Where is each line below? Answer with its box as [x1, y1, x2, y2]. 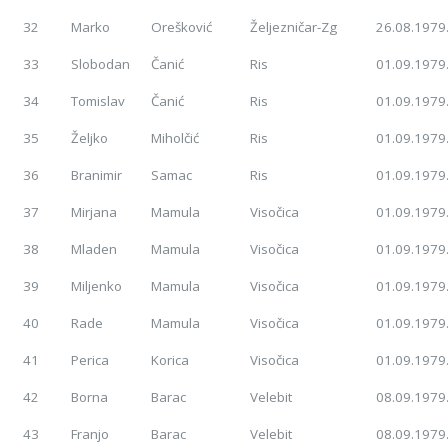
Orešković [151, 18, 213, 37]
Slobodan [71, 55, 131, 74]
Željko [71, 129, 109, 148]
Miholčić [151, 129, 200, 148]
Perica [71, 351, 110, 370]
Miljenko [71, 277, 123, 296]
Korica [151, 351, 190, 370]
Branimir [71, 166, 123, 185]
